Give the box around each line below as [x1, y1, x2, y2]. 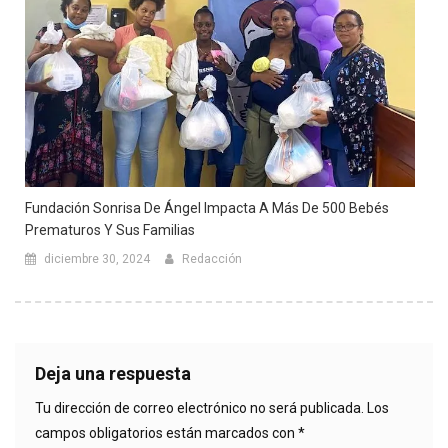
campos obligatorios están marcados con [35, 424, 298, 441]
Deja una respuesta [35, 362, 191, 384]
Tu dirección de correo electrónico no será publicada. [35, 399, 364, 416]
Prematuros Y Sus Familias [25, 221, 195, 238]
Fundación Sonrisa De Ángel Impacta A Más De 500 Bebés [25, 199, 389, 216]
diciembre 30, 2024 [44, 251, 150, 266]
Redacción [182, 251, 242, 266]
